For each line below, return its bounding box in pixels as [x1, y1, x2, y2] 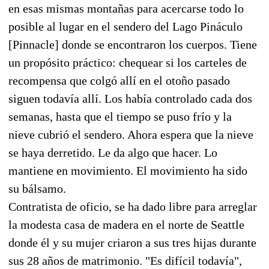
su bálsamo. [8, 181, 66, 195]
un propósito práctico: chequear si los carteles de [8, 55, 247, 69]
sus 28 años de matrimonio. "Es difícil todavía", [8, 253, 242, 267]
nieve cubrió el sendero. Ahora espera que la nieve [8, 127, 253, 141]
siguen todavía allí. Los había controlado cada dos [8, 91, 252, 105]
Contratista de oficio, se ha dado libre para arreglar [8, 199, 257, 213]
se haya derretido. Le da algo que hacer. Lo [8, 145, 217, 159]
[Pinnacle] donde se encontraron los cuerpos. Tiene [8, 37, 257, 51]
